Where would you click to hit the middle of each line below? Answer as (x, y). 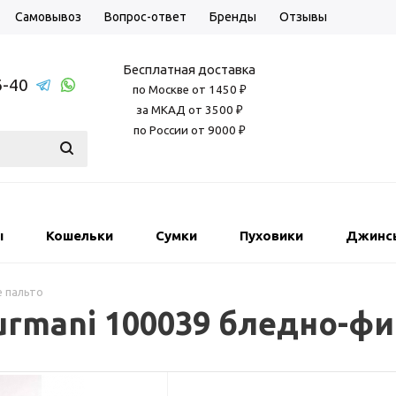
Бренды (233, 17)
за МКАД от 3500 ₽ (189, 110)
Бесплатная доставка (189, 69)
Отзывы (303, 17)
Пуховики (271, 236)
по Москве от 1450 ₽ (189, 90)
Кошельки (80, 236)
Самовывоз (48, 17)
